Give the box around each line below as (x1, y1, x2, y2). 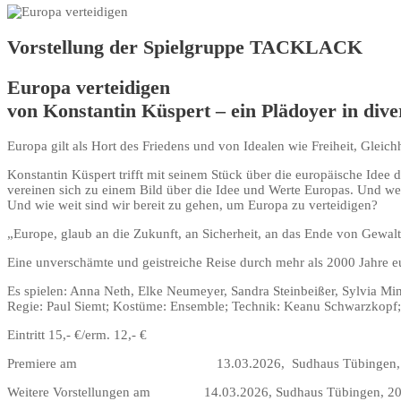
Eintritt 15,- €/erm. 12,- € (7, 327, 147, 342)
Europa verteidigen (7, 75, 170, 98)
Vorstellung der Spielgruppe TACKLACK (7, 36, 363, 59)
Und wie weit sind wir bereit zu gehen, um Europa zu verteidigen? (7, 197, 378, 212)
